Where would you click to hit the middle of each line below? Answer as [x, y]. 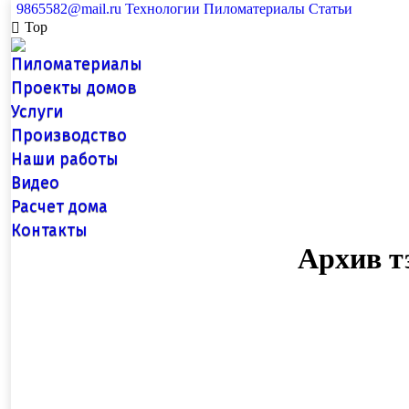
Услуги [37, 112]
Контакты [49, 231]
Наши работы [65, 159]
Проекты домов [74, 88]
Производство [69, 136]
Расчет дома [59, 207]
